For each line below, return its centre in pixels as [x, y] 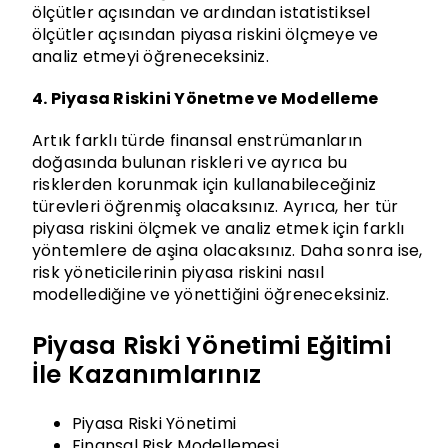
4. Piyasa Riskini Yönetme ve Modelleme [205, 99]
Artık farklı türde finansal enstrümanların [197, 141]
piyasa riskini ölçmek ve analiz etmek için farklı [218, 229]
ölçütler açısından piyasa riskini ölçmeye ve [205, 35]
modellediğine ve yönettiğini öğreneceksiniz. [210, 295]
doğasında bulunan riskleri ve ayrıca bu [189, 163]
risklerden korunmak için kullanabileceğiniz [204, 185]
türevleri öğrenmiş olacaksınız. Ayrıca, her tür [215, 207]
